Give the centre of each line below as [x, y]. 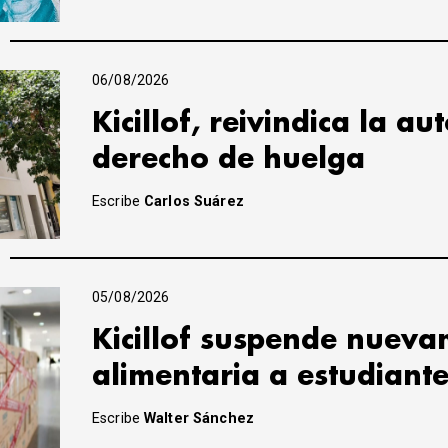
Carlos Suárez [194, 201]
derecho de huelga [228, 159]
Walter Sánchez [199, 418]
